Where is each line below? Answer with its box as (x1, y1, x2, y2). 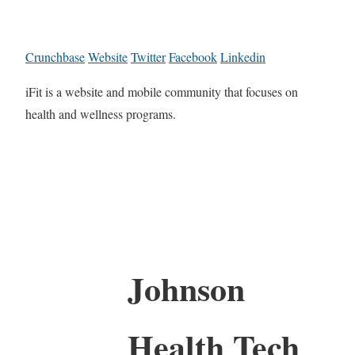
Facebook (169, 48, 217, 66)
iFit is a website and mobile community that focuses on (25, 83, 298, 101)
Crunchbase (25, 48, 85, 66)
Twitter (131, 48, 166, 66)
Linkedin (220, 48, 265, 66)
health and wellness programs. (25, 105, 176, 123)
